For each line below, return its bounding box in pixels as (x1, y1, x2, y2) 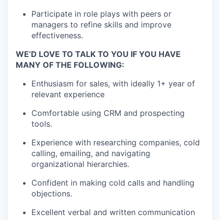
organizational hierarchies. (31, 159, 129, 169)
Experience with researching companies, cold (31, 137, 200, 147)
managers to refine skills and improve (31, 20, 171, 29)
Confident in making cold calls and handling (31, 178, 194, 188)
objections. (31, 189, 72, 198)
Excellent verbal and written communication (31, 207, 195, 217)
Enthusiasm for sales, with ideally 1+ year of (31, 79, 195, 88)
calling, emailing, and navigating (31, 148, 150, 158)
